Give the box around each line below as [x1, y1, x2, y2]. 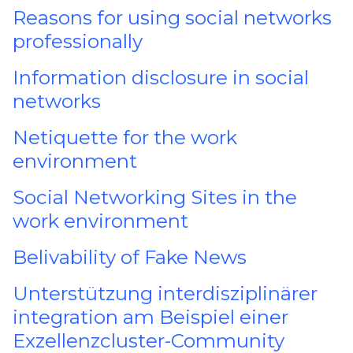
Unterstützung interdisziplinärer [13, 282, 318, 306]
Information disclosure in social [13, 65, 310, 89]
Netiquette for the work [13, 125, 238, 149]
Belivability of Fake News [13, 246, 247, 269]
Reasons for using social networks [13, 6, 333, 29]
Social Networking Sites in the [13, 186, 298, 210]
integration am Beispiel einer [13, 306, 289, 329]
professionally [13, 29, 143, 53]
